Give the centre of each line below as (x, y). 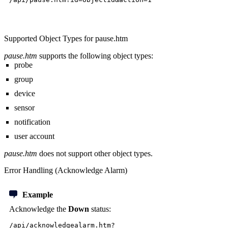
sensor (24, 108)
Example (38, 195)
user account (34, 136)
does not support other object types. (95, 154)
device (25, 94)
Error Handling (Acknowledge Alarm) (66, 170)
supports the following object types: (95, 56)
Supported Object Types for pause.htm (66, 39)
